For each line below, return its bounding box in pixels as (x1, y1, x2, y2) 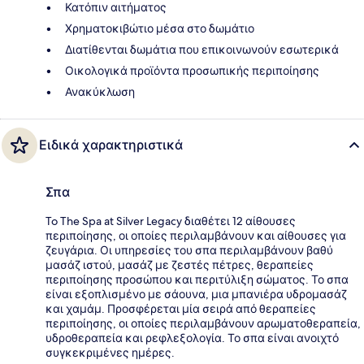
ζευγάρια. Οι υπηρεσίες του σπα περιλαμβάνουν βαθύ (45, 243, 333, 258)
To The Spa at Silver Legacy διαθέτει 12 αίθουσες (45, 214, 296, 229)
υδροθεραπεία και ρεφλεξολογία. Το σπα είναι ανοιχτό (45, 331, 339, 346)
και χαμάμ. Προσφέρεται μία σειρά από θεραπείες (45, 301, 316, 317)
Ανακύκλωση (65, 84, 135, 100)
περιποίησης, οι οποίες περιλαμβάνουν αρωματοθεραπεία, (45, 316, 361, 331)
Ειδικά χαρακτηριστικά (39, 137, 183, 154)
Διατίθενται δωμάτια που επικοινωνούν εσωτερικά (65, 42, 339, 58)
